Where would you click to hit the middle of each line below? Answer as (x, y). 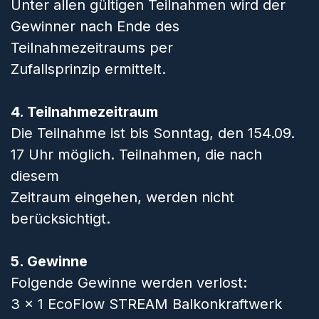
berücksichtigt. (61, 219)
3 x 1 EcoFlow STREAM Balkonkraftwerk (146, 304)
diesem (35, 176)
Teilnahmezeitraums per (92, 48)
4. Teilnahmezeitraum (84, 112)
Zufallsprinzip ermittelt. (88, 69)
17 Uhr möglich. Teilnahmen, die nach (136, 155)
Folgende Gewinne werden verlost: (129, 283)
